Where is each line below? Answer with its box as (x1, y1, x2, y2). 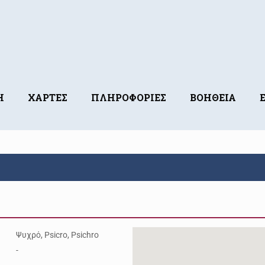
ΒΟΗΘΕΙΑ (190, 91, 237, 104)
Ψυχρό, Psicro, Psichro (16, 230, 99, 240)
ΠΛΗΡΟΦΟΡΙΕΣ (91, 91, 167, 104)
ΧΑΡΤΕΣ (28, 91, 68, 104)
